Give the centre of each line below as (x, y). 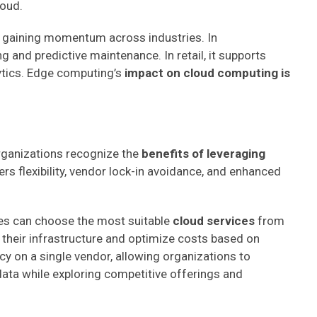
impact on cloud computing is (206, 73)
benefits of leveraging (202, 154)
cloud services (214, 221)
